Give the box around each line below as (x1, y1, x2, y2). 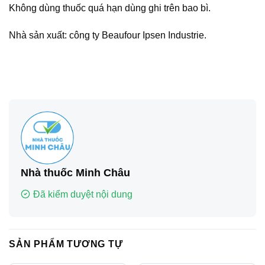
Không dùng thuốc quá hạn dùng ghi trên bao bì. (9, 3, 211, 14)
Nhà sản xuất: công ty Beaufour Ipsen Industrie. (9, 30, 206, 40)
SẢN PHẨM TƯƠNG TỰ (9, 238, 123, 249)
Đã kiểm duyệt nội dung (33, 189, 132, 199)
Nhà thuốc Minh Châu (21, 166, 130, 179)
